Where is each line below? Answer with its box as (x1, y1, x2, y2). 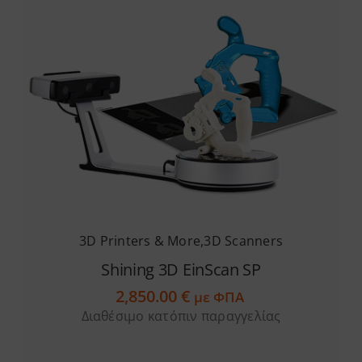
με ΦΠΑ (193, 287, 247, 306)
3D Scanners (204, 231, 284, 250)
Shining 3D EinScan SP (101, 258, 261, 280)
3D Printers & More (78, 231, 201, 250)
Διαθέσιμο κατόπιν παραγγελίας (81, 306, 281, 325)
